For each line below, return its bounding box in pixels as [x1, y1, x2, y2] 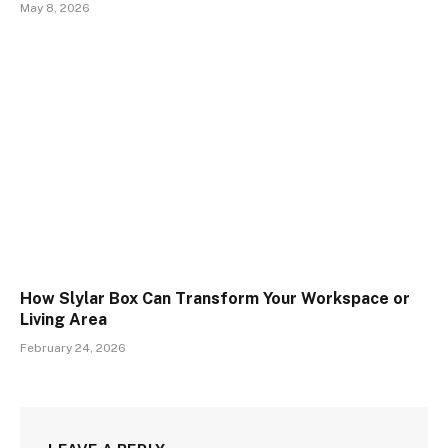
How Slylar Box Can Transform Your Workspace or [20, 289, 410, 309]
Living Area [20, 310, 107, 330]
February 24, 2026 [20, 341, 126, 356]
